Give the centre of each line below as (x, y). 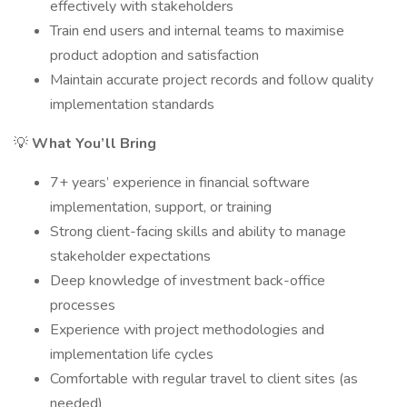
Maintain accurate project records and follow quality (212, 80)
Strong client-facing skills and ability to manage (198, 232)
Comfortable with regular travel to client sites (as (204, 379)
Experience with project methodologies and (187, 330)
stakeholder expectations (130, 256)
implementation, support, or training (161, 207)
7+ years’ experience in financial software (180, 183)
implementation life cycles (132, 354)
